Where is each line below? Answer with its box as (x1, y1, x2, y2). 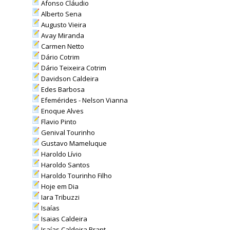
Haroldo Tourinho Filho (39, 171, 112, 180)
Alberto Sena (39, 9, 82, 18)
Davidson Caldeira (39, 74, 99, 83)
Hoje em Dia (39, 182, 79, 191)
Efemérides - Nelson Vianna (39, 95, 128, 105)
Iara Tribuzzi (39, 193, 80, 202)
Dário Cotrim (39, 52, 80, 62)
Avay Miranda (39, 31, 84, 40)
